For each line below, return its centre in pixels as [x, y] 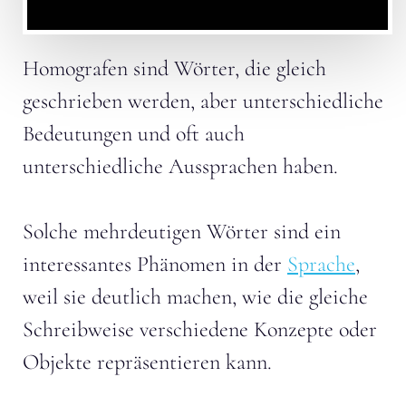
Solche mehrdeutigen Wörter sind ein [182, 231]
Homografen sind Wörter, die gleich [174, 68]
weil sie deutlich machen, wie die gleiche [195, 296]
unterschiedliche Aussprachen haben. [180, 166]
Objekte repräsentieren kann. [147, 362]
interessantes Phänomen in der [155, 264]
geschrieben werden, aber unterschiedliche [203, 101]
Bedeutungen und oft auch [134, 133]
